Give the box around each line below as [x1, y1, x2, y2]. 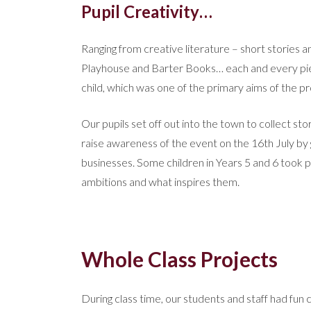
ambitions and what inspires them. [81, 175, 239, 189]
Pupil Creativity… [81, 1, 212, 22]
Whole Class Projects [81, 246, 278, 272]
